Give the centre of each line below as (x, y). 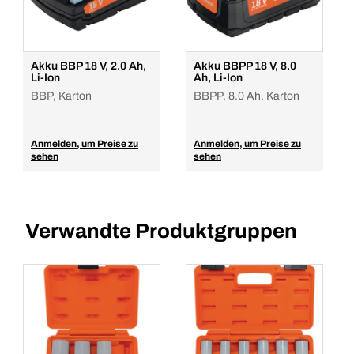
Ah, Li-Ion (218, 78)
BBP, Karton (61, 96)
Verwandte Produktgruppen (161, 231)
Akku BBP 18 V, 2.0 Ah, (88, 66)
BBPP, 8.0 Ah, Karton (247, 96)
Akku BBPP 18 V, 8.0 (245, 66)
